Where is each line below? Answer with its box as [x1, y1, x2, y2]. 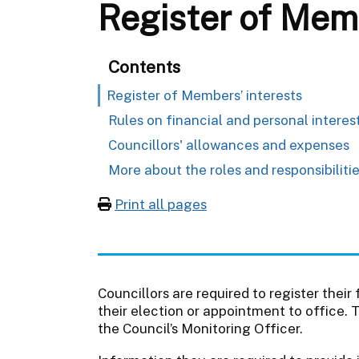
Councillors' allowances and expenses [108, 136, 349, 153]
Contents [108, 56, 180, 77]
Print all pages [115, 196, 207, 212]
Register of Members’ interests [107, 87, 302, 103]
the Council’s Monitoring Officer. [98, 320, 303, 337]
